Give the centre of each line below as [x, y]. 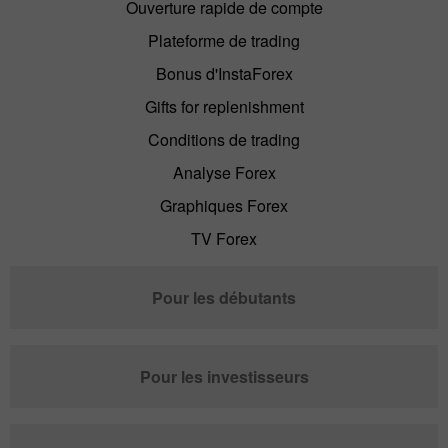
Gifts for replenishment [224, 106]
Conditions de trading [224, 139]
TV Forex [224, 238]
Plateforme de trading [224, 40]
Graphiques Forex [224, 205]
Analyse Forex [224, 172]
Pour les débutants [224, 297]
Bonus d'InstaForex [224, 73]
